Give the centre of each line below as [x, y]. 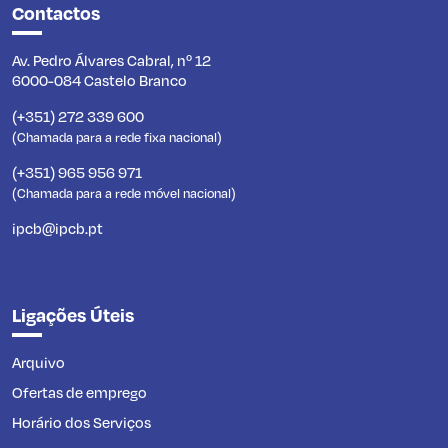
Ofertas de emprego [79, 392]
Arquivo [38, 362]
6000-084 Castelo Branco [99, 80]
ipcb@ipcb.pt [57, 228]
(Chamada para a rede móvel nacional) [124, 193]
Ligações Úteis [73, 315]
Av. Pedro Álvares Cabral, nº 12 [111, 60]
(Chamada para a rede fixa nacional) [117, 137]
